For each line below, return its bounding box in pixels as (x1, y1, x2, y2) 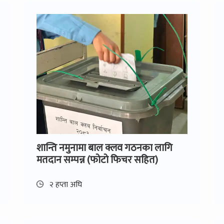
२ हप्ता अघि (47, 177, 82, 191)
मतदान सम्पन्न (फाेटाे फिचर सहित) (36, 151, 158, 168)
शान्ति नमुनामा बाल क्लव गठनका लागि (36, 139, 172, 156)
